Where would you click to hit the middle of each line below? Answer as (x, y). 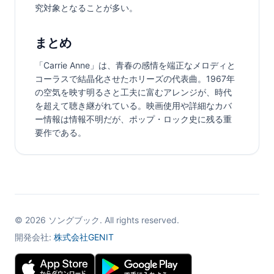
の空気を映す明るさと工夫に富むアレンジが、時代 (133, 92)
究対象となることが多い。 (86, 8)
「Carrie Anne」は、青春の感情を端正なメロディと (135, 65)
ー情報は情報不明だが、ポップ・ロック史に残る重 (133, 119)
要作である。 (61, 133)
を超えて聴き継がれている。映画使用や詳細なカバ (133, 106)
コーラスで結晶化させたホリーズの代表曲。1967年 (135, 79)
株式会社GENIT (84, 237)
